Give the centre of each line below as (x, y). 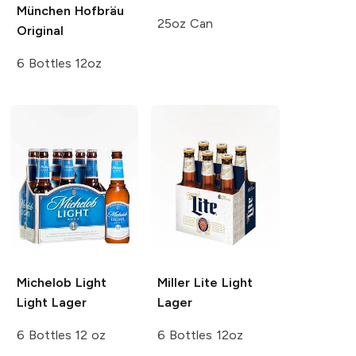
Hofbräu (97, 10)
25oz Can (186, 23)
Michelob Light (61, 282)
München (43, 10)
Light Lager (51, 302)
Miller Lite (188, 282)
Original (40, 30)
